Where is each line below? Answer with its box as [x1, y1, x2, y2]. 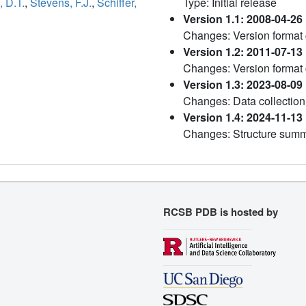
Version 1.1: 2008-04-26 [183, 11, 303, 27]
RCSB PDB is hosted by [163, 204, 278, 220]
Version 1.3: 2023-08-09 [183, 76, 303, 93]
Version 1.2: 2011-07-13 [183, 44, 303, 60]
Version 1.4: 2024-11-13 [183, 109, 303, 126]
